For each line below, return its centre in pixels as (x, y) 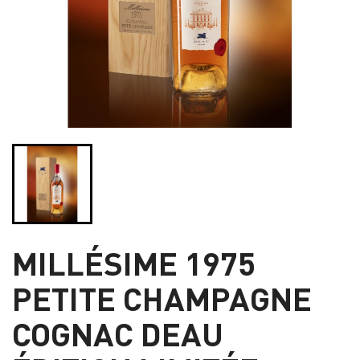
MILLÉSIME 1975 (134, 263)
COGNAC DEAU (118, 333)
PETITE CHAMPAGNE (162, 298)
